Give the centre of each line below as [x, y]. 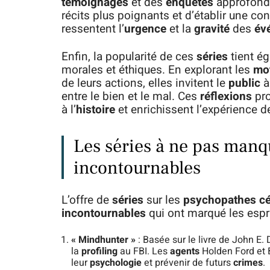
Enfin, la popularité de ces [129, 57]
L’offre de [87, 200]
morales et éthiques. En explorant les [157, 70]
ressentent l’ [93, 29]
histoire [96, 110]
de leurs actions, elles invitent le [145, 83]
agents [185, 252]
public [244, 83]
